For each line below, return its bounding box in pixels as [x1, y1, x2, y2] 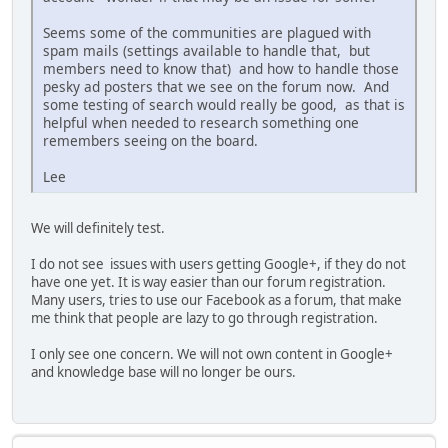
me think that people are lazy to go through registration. [31, 309, 378, 328]
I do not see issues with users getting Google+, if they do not [31, 255, 406, 274]
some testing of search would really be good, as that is [43, 95, 405, 115]
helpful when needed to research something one [43, 113, 359, 133]
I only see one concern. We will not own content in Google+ [31, 345, 393, 364]
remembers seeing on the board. [43, 131, 258, 151]
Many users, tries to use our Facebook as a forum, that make [31, 291, 402, 310]
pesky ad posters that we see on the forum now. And [43, 77, 389, 97]
